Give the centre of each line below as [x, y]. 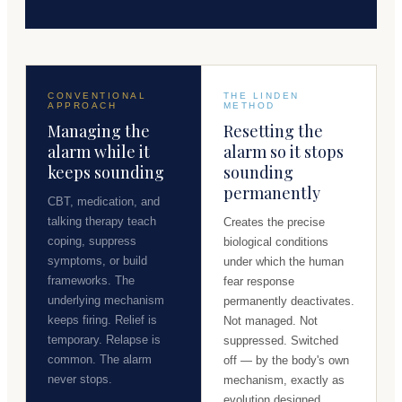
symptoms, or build [97, 260]
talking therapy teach [102, 221]
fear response [258, 281]
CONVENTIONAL [97, 95]
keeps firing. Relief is [102, 319]
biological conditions [275, 241]
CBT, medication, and [104, 201]
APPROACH [82, 105]
